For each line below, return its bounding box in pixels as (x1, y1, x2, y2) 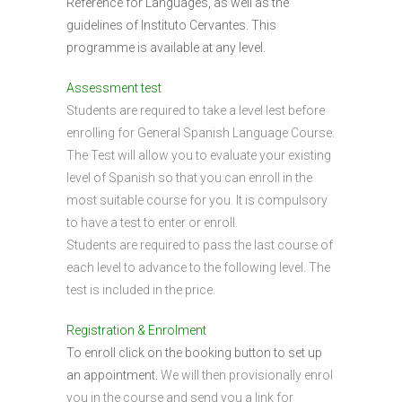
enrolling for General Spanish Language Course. (66, 126, 335, 140)
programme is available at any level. (66, 40, 266, 55)
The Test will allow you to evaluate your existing (66, 148, 331, 162)
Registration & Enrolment (66, 323, 206, 337)
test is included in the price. (66, 283, 215, 297)
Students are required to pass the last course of (66, 238, 333, 252)
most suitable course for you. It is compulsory (66, 193, 328, 207)
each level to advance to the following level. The (66, 260, 330, 275)
